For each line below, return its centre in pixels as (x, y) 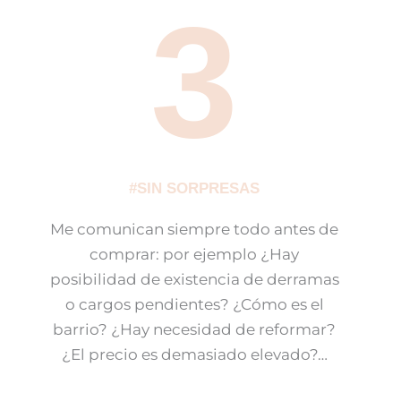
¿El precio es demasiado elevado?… (194, 355)
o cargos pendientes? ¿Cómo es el (194, 305)
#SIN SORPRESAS (195, 189)
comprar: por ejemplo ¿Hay (195, 255)
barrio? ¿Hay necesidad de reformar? (195, 330)
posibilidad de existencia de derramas (194, 280)
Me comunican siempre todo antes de (195, 230)
